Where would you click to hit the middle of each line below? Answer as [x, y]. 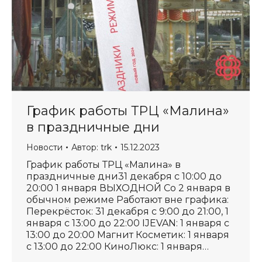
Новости [44, 147]
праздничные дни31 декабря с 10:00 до [124, 176]
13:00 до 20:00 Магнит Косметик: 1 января [128, 235]
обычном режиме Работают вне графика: [127, 200]
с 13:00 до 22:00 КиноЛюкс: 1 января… [118, 247]
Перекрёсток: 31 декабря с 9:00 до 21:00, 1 [127, 211]
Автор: [86, 147]
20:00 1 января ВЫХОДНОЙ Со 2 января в [128, 188]
